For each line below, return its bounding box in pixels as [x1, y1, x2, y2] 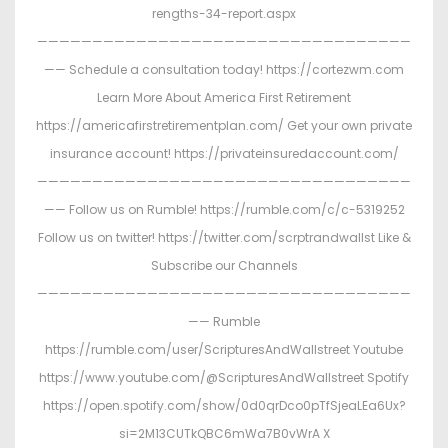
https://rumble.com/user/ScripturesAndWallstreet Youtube [45, 340, 403, 358]
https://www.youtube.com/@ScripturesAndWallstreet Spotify [39, 368, 409, 386]
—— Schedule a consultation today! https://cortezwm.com [44, 60, 404, 78]
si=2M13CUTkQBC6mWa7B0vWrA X [118, 424, 330, 442]
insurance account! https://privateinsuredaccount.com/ [49, 144, 399, 162]
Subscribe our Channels [150, 256, 298, 274]
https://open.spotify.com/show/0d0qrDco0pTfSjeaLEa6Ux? [42, 396, 406, 414]
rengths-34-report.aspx [152, 4, 296, 22]
